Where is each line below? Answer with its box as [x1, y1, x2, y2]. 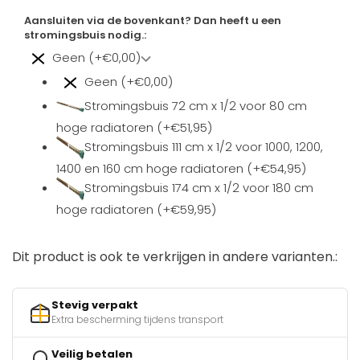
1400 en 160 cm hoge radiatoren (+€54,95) [56, 160, 306, 178]
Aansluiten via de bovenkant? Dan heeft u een [24, 13, 281, 29]
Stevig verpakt [51, 297, 138, 313]
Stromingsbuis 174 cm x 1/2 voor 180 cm [84, 179, 313, 197]
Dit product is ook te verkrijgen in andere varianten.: [12, 247, 337, 267]
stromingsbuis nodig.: [24, 27, 146, 43]
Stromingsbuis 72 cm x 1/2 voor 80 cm [84, 97, 307, 115]
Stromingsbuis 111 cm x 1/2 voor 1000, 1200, [84, 138, 323, 156]
